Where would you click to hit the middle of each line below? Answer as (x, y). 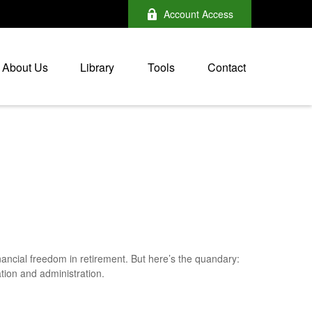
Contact (227, 68)
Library (97, 68)
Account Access (198, 14)
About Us (25, 68)
